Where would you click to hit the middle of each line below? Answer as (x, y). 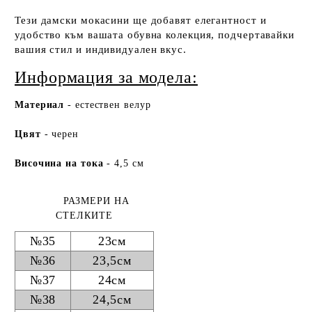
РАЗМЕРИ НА (84, 201)
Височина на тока (59, 163)
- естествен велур (109, 104)
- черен (61, 134)
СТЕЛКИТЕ (84, 215)
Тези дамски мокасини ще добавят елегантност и (141, 20)
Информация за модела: (106, 77)
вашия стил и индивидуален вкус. (101, 49)
